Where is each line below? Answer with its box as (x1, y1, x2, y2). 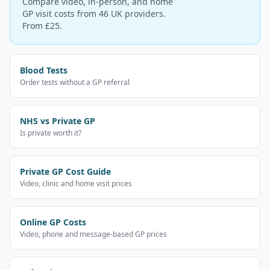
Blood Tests (20, 64, 67, 76)
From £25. (22, 20, 62, 31)
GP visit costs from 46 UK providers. (22, 8, 166, 19)
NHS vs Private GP (20, 115, 95, 127)
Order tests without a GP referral (20, 77, 130, 87)
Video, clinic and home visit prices (20, 178, 132, 189)
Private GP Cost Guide (20, 166, 111, 177)
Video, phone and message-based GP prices (20, 229, 167, 239)
